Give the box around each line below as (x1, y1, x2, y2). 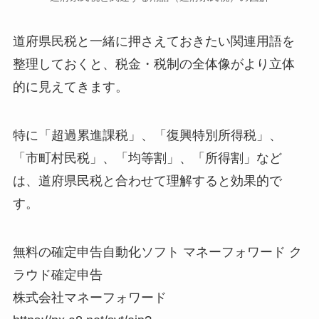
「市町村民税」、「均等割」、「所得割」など (12, 150, 282, 165)
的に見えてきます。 (12, 80, 128, 95)
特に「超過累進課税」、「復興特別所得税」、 (12, 127, 282, 142)
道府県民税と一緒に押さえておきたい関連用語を (12, 34, 295, 49)
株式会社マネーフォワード (12, 290, 167, 305)
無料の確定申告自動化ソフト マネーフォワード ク (12, 244, 302, 259)
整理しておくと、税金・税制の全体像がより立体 (12, 57, 295, 72)
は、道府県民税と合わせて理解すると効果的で (12, 173, 282, 188)
